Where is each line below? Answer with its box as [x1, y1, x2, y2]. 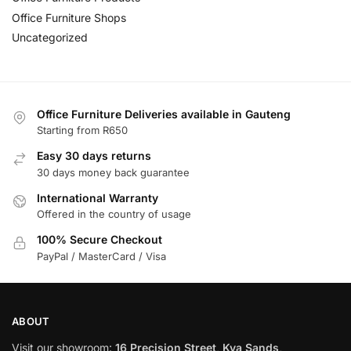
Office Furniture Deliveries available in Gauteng [37, 107, 291, 121]
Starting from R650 [37, 124, 128, 137]
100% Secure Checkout [37, 233, 162, 247]
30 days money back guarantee [37, 165, 190, 179]
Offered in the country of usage [37, 208, 191, 221]
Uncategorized [12, 31, 88, 45]
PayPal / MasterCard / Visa [37, 249, 166, 262]
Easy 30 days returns [37, 149, 151, 163]
